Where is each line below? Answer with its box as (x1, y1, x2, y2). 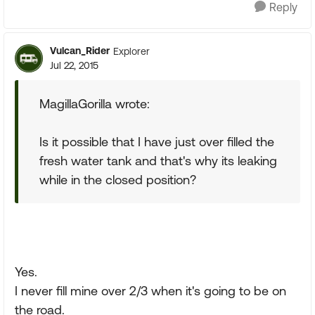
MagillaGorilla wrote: (39, 96, 150, 111)
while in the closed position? (39, 172, 196, 187)
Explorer (113, 45, 150, 57)
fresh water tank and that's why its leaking (39, 153, 277, 168)
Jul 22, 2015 (50, 60, 98, 71)
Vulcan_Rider (50, 45, 110, 56)
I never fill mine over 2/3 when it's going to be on (15, 283, 286, 298)
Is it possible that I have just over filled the (39, 134, 274, 149)
